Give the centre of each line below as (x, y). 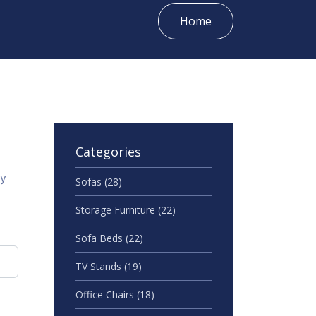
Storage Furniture (117, 210)
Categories (108, 152)
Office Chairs (106, 294)
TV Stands (100, 266)
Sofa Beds (101, 238)
